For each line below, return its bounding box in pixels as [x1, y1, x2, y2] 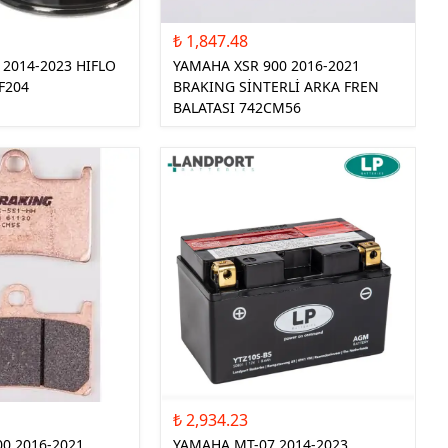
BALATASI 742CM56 [173, 98, 302, 118]
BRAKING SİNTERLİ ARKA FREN [173, 77, 380, 97]
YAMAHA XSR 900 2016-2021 [173, 56, 361, 76]
